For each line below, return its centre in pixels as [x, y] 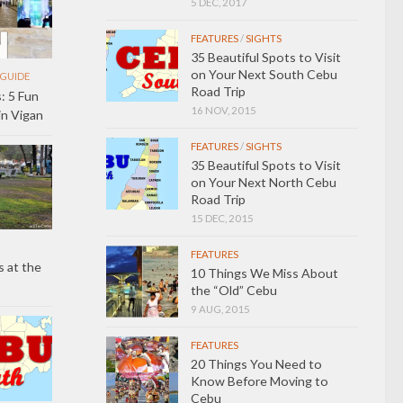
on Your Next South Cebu [264, 74]
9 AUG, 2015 [220, 309]
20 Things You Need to [256, 363]
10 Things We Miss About [264, 273]
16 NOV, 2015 [224, 110]
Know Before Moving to [260, 381]
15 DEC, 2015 [222, 218]
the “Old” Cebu [234, 290]
